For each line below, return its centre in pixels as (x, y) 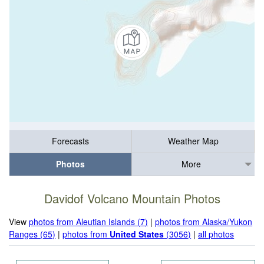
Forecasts (70, 141)
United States (137, 234)
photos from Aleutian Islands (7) (89, 221)
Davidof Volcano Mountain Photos (132, 199)
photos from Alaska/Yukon (204, 221)
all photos (216, 234)
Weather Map (193, 141)
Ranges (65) (32, 234)
